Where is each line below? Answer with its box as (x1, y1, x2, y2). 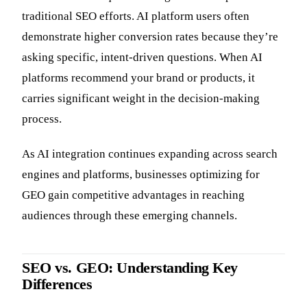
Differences (22, 275, 93, 293)
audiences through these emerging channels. (22, 208, 237, 222)
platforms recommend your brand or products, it (22, 71, 255, 84)
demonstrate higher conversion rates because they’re (22, 29, 278, 43)
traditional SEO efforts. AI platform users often (22, 9, 249, 23)
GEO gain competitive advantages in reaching (22, 188, 245, 201)
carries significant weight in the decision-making (22, 91, 260, 105)
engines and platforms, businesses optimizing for (22, 167, 260, 181)
